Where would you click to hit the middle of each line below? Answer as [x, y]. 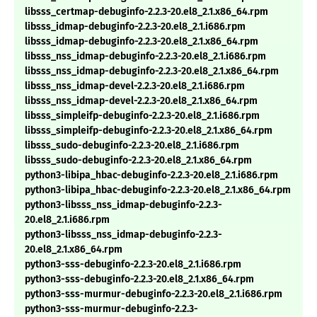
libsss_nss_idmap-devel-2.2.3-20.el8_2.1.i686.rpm [135, 86]
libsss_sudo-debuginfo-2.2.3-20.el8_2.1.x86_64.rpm [138, 161]
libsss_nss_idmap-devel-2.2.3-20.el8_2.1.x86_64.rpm [141, 101]
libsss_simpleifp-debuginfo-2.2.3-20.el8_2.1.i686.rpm [142, 116]
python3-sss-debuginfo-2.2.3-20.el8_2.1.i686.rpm [133, 265]
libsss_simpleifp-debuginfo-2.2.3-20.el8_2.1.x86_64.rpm [149, 131]
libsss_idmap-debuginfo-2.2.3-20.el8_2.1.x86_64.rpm [142, 42]
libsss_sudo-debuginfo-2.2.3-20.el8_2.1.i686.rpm [132, 146]
